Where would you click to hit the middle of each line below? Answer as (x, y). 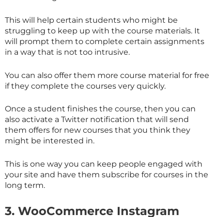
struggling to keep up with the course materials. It (102, 31)
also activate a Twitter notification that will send (97, 120)
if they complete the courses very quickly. (85, 86)
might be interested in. (50, 141)
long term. (25, 185)
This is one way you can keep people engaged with (104, 164)
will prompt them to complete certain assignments (105, 42)
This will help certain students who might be (91, 20)
